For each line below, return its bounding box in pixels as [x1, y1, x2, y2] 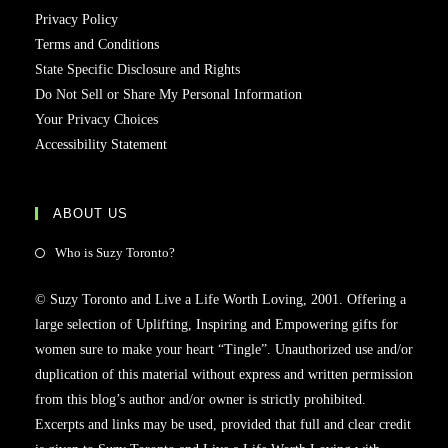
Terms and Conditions [35, 36, 159, 52]
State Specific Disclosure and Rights [35, 61, 240, 77]
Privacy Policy [35, 11, 118, 27]
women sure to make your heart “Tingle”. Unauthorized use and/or [35, 341, 413, 357]
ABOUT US [53, 205, 128, 221]
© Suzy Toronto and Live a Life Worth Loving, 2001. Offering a [35, 291, 406, 307]
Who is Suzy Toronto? [55, 244, 175, 260]
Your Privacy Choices [35, 111, 158, 127]
